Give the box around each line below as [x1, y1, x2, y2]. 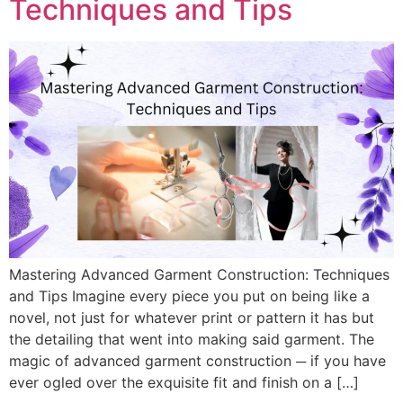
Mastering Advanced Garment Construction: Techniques [9, 264, 390, 283]
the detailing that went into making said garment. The [9, 329, 374, 348]
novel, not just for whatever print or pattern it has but [9, 308, 374, 327]
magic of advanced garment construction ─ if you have [9, 351, 386, 370]
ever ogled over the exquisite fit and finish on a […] [9, 372, 359, 391]
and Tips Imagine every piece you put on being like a [9, 286, 370, 305]
